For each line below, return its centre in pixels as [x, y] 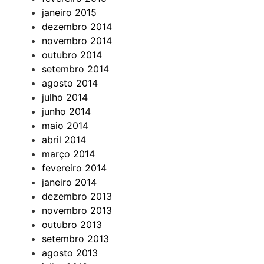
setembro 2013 [75, 238]
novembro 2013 [77, 210]
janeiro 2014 [69, 182]
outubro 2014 [72, 55]
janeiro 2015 [69, 12]
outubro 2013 [72, 224]
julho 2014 [65, 97]
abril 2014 [64, 139]
